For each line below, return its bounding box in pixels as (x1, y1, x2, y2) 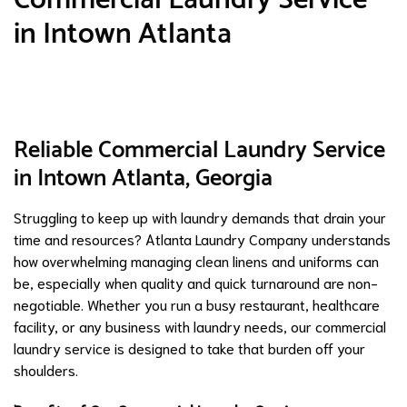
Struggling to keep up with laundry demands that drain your (14, 206, 386, 226)
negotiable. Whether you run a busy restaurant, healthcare (14, 293, 380, 313)
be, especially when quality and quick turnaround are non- (14, 272, 378, 292)
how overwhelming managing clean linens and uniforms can (14, 250, 379, 270)
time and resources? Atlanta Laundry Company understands (14, 228, 391, 248)
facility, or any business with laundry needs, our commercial (14, 315, 386, 335)
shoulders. (14, 359, 78, 379)
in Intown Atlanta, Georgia (14, 158, 273, 198)
